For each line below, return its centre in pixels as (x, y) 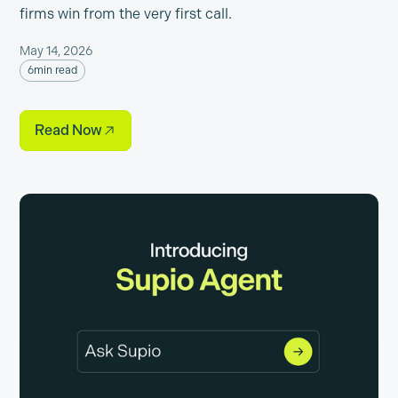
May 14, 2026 (56, 51)
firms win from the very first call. (126, 14)
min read (56, 70)
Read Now (69, 130)
